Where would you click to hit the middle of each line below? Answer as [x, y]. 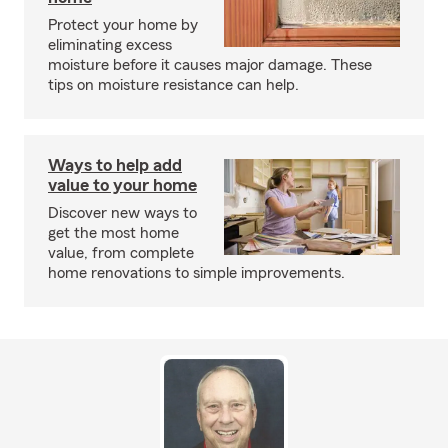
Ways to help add [115, 164]
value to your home [122, 184]
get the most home [113, 232]
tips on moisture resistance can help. [173, 84]
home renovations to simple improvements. [196, 272]
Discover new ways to [122, 212]
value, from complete [121, 252]
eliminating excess [110, 44]
